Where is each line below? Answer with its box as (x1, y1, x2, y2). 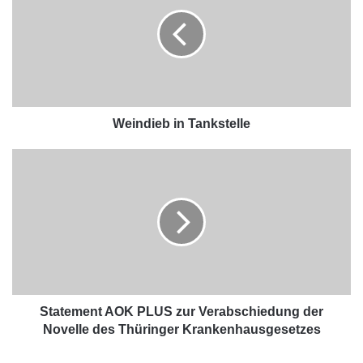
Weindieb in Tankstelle (113, 117, 250, 131)
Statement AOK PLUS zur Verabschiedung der (40, 305, 323, 319)
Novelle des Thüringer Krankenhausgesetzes (42, 322, 321, 337)
